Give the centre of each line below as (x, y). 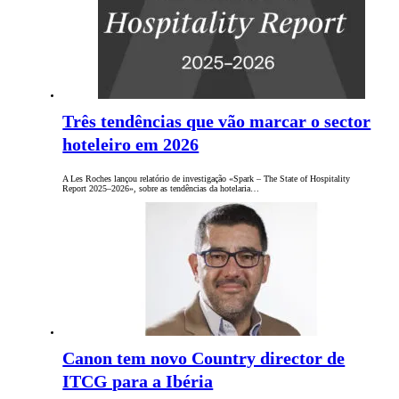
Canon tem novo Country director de (204, 358)
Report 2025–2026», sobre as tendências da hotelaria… (161, 189)
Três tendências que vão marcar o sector (217, 122)
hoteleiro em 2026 (131, 145)
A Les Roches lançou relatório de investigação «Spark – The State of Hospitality (207, 179)
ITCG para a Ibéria (138, 382)
